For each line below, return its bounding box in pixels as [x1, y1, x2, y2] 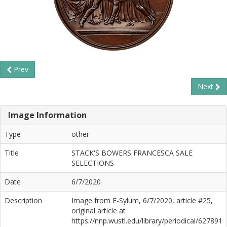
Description [5, 196, 42, 205]
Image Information [8, 109, 87, 121]
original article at [71, 206, 126, 215]
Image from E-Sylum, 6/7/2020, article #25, [71, 196, 213, 205]
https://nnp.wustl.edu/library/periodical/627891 [71, 216, 222, 225]
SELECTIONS [71, 158, 114, 168]
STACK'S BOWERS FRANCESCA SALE [71, 148, 193, 158]
